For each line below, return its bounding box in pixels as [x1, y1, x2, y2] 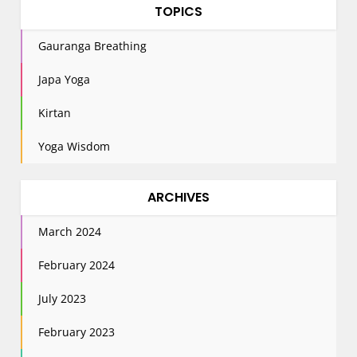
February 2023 [38, 324, 116, 339]
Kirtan [38, 104, 72, 120]
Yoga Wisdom [38, 138, 111, 154]
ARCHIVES [147, 187, 210, 206]
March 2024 [38, 223, 102, 239]
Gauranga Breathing [38, 37, 147, 53]
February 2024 [38, 257, 116, 273]
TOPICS [155, 2, 202, 21]
